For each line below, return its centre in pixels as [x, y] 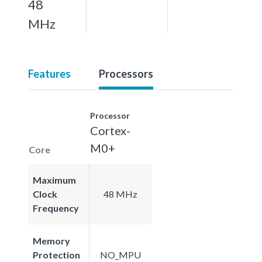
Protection [56, 254]
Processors [126, 73]
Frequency [56, 208]
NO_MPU [120, 254]
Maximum [54, 180]
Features [49, 73]
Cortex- [110, 130]
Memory [51, 240]
